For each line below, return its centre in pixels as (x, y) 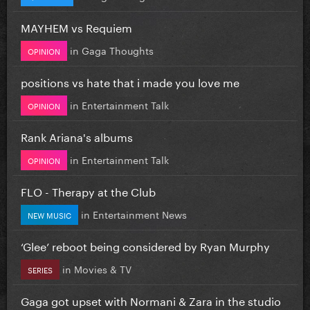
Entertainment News (140, 213)
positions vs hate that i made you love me (130, 81)
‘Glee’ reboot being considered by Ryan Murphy (145, 245)
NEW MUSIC (49, 214)
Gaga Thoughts (118, 49)
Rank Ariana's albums (77, 136)
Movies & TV (103, 268)
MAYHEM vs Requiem (76, 26)
